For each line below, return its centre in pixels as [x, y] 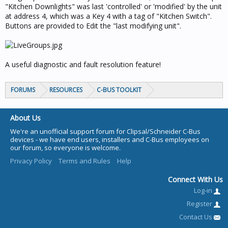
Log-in [204, 190]
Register [200, 204]
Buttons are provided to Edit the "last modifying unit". [93, 26]
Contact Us [196, 217]
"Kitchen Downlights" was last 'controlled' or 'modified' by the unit [113, 6]
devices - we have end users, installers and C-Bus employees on [110, 139]
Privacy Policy [31, 161]
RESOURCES [66, 90]
